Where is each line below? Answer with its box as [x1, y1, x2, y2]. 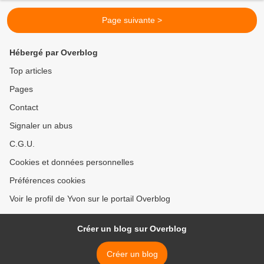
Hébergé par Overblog [9, 48, 98, 57]
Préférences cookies [9, 176, 85, 185]
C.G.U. [9, 139, 35, 148]
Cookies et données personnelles [9, 157, 134, 167]
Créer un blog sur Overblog [77, 224, 187, 233]
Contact [9, 103, 38, 112]
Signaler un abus [9, 121, 72, 130]
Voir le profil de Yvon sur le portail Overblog [9, 194, 170, 203]
